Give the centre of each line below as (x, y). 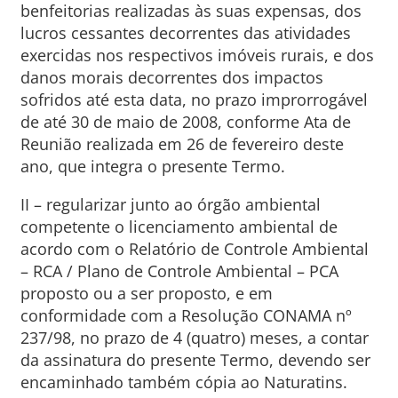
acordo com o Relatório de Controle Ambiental (194, 249)
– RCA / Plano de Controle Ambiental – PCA (179, 271)
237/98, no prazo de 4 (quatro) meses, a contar (194, 338)
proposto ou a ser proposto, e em (146, 293)
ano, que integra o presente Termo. (152, 166)
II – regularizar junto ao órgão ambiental (170, 204)
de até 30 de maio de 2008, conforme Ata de (185, 122)
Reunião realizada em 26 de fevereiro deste (182, 144)
